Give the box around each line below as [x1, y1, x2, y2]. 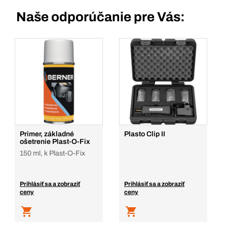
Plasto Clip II [124, 130, 165, 138]
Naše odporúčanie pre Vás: [16, 10, 185, 24]
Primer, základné [20, 130, 74, 138]
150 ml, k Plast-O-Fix [20, 149, 85, 157]
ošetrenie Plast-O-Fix [20, 138, 90, 145]
